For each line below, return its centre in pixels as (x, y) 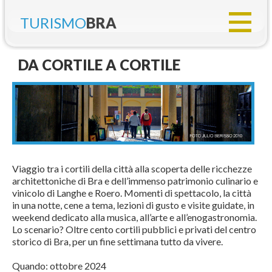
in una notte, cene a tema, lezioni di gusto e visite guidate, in (133, 205)
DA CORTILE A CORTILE (99, 65)
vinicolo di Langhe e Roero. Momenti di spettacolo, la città (132, 192)
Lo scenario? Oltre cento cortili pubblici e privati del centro (134, 229)
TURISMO (53, 23)
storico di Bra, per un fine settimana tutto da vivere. (117, 241)
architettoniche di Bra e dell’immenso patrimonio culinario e (135, 180)
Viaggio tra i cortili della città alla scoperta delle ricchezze (132, 168)
